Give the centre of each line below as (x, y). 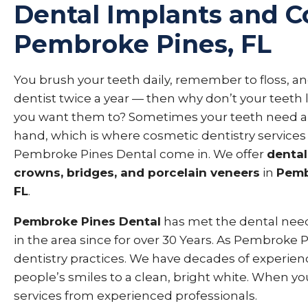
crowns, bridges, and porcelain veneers (137, 173)
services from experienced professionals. (135, 296)
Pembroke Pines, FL (143, 44)
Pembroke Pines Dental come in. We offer (140, 154)
